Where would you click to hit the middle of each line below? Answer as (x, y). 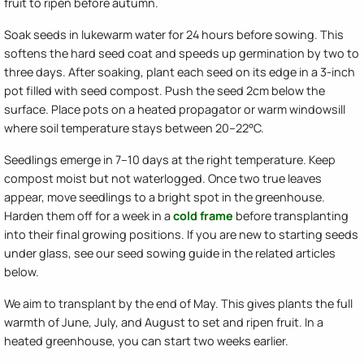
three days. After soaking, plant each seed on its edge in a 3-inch (180, 71)
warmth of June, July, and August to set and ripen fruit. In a (164, 322)
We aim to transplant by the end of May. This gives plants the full (178, 303)
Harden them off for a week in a (89, 215)
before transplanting (291, 215)
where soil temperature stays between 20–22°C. (134, 128)
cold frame (203, 215)
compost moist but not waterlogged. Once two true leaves (163, 178)
